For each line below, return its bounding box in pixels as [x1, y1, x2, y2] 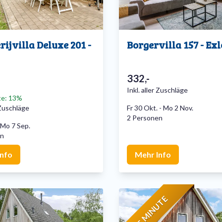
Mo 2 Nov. [163, 104, 193, 112]
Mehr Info [135, 150, 171, 160]
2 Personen [127, 113, 163, 122]
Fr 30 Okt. [127, 104, 158, 112]
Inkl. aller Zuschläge [127, 86, 188, 95]
